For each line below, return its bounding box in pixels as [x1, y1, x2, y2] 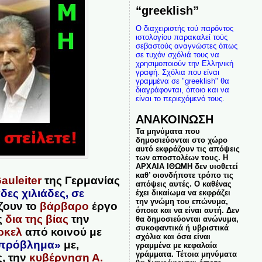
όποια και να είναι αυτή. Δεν [135, 206, 239, 215]
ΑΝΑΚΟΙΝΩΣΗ [135, 112, 213, 126]
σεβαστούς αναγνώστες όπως [135, 42, 237, 50]
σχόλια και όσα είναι [135, 232, 211, 241]
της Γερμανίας [44, 174, 120, 187]
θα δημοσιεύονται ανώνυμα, [135, 215, 239, 223]
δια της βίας [5, 212, 68, 225]
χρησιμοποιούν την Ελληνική [135, 59, 233, 68]
